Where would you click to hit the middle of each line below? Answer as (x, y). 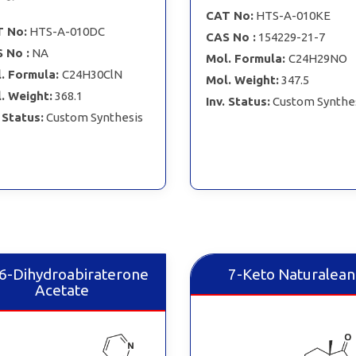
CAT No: (229, 15)
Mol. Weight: (242, 79)
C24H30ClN (92, 74)
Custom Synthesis (94, 117)
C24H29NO (317, 58)
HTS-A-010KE (293, 15)
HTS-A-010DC (67, 31)
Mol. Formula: (247, 58)
